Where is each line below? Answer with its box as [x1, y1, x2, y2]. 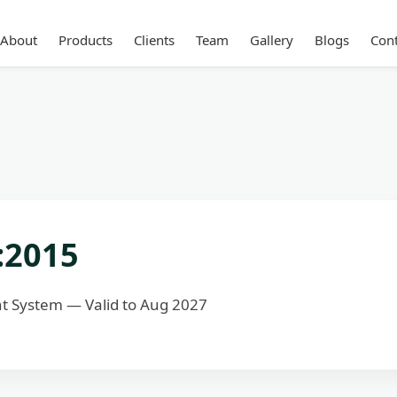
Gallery [249, 31, 293, 49]
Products [58, 31, 113, 49]
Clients [133, 31, 175, 49]
